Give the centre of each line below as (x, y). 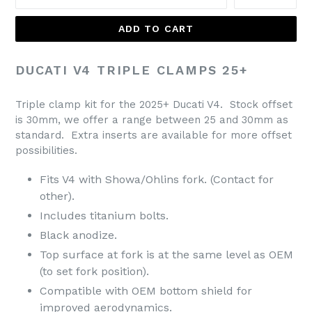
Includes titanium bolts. (104, 215)
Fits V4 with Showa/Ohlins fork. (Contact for (157, 179)
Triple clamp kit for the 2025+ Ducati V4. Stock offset (154, 104)
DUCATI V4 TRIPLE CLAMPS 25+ (132, 70)
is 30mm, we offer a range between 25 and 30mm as (152, 119)
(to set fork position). (94, 271)
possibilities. (46, 150)
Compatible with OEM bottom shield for (146, 290)
